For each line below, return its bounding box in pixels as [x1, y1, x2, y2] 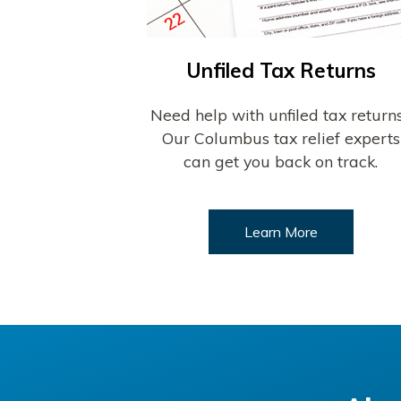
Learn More [243, 222, 318, 241]
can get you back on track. [183, 150, 379, 171]
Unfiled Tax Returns [185, 56, 376, 83]
